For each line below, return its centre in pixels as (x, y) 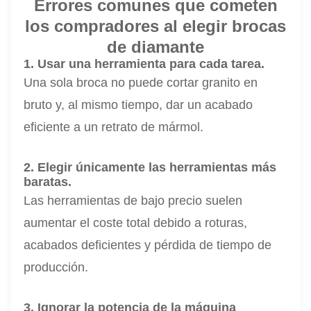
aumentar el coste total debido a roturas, (136, 223)
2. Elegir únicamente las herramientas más (150, 168)
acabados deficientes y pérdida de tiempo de (148, 245)
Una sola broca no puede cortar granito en (141, 83)
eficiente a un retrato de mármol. (114, 127)
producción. (56, 268)
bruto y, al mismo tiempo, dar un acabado (138, 105)
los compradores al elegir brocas (155, 26)
